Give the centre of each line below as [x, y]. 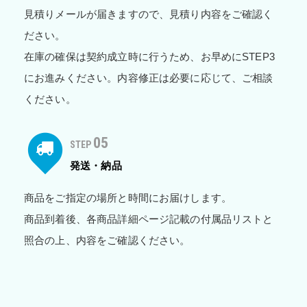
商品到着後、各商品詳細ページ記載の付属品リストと [149, 219]
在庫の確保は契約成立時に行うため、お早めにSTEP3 [149, 57]
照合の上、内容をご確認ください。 [107, 241]
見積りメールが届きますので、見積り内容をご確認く [149, 14]
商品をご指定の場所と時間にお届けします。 [128, 198]
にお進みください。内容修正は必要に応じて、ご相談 [149, 78]
